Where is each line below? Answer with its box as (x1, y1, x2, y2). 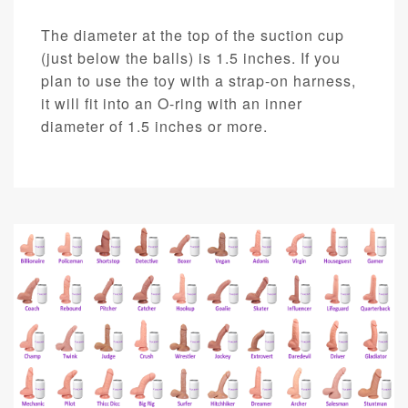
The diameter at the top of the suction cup (41, 25, 344, 46)
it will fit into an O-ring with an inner (41, 93, 302, 115)
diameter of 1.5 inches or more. (41, 116, 268, 138)
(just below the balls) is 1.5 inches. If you (41, 47, 341, 69)
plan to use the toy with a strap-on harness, (41, 70, 356, 92)
